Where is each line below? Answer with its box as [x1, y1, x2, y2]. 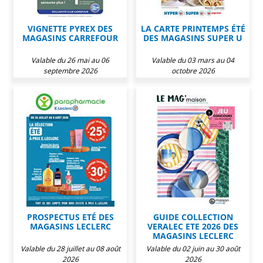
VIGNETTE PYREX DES [28, 34, 113, 46]
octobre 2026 [171, 77, 215, 87]
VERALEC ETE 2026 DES [147, 232, 238, 244]
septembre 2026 [43, 77, 97, 87]
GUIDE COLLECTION [153, 222, 233, 234]
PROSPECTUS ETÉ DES [26, 222, 114, 234]
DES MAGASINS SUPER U [143, 43, 242, 55]
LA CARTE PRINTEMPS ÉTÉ [140, 34, 245, 46]
